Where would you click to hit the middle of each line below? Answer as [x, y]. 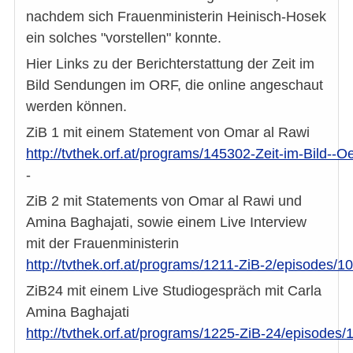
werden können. [76, 106]
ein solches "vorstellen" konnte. [124, 37]
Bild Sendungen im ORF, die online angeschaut [175, 85]
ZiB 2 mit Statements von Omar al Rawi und [164, 201]
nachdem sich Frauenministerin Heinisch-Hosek [176, 16]
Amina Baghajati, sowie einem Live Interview [166, 222]
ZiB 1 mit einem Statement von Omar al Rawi [168, 132]
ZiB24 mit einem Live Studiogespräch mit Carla [174, 290]
